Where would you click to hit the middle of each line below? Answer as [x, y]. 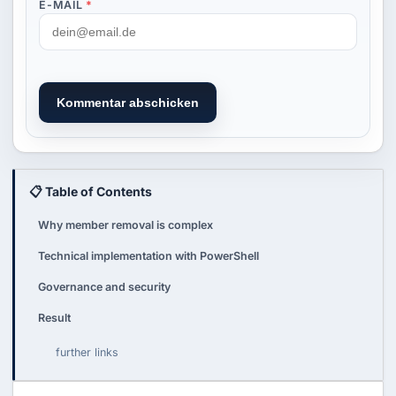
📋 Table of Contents [91, 192]
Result [54, 318]
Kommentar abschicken [128, 102]
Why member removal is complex [126, 225]
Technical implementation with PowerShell [148, 256]
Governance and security [104, 287]
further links [87, 353]
